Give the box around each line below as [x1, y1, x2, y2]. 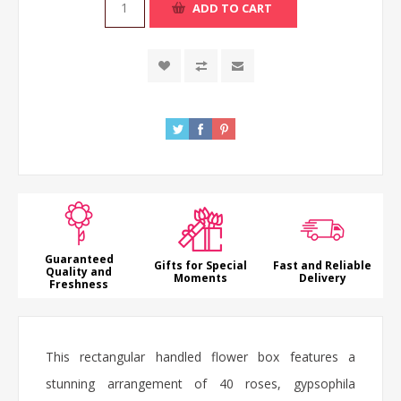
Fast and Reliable [273, 258, 371, 273]
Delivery [298, 270, 346, 286]
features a [279, 348, 356, 365]
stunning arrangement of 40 [46, 375, 246, 392]
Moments [174, 270, 227, 286]
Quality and [46, 264, 112, 279]
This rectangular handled [46, 348, 211, 365]
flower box [211, 348, 280, 365]
